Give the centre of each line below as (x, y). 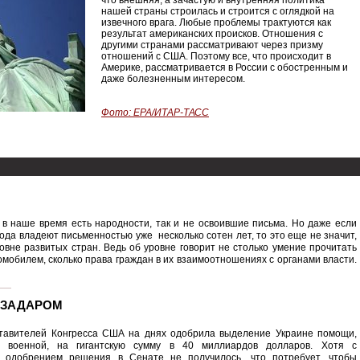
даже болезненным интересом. (173, 79)
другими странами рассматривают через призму (212, 45)
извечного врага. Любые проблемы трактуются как (216, 22)
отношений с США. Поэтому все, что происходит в (216, 56)
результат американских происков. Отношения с (212, 34)
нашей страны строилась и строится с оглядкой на (218, 11)
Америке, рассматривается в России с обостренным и (225, 67)
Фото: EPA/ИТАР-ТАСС (155, 112)
